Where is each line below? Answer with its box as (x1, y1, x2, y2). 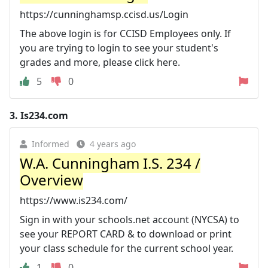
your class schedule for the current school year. (20, 242, 233, 255)
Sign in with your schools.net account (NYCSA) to (20, 213, 239, 226)
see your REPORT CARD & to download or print (20, 227, 232, 240)
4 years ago (90, 138, 136, 150)
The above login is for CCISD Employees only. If (20, 27, 231, 40)
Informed (32, 138, 69, 150)
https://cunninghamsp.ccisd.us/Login (20, 8, 188, 21)
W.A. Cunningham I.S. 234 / (20, 153, 200, 173)
